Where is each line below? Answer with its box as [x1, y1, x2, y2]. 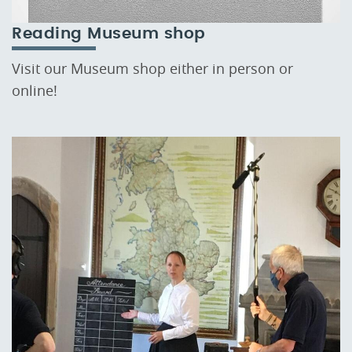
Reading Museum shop [12, 25, 206, 42]
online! [12, 81, 57, 101]
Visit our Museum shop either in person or [12, 59, 293, 79]
